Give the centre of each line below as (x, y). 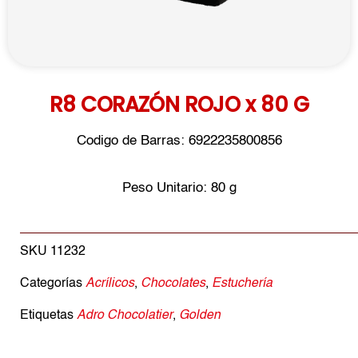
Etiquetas (47, 315)
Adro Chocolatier (125, 315)
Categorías (51, 283)
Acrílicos (110, 283)
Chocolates (173, 283)
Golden (200, 315)
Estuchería (242, 283)
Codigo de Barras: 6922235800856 (179, 141)
